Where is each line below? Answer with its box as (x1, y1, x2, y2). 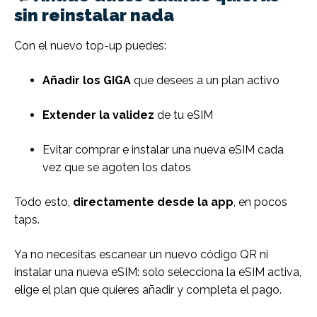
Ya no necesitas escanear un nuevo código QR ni (14, 248, 268, 262)
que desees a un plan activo (131, 74, 279, 88)
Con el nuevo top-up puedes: (14, 39, 166, 53)
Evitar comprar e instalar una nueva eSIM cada (42, 143, 284, 157)
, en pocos (234, 195, 287, 209)
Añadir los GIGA (42, 74, 131, 88)
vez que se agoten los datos (42, 161, 191, 175)
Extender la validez (42, 108, 154, 122)
